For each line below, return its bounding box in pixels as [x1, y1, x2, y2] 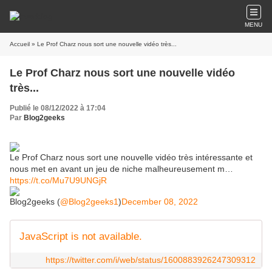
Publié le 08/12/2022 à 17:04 [10, 104, 106, 112]
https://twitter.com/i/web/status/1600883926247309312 [46, 255, 256, 265]
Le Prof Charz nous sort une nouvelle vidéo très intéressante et [10, 152, 253, 162]
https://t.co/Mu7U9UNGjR [10, 175, 107, 185]
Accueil [10, 41, 30, 47]
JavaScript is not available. [19, 231, 142, 242]
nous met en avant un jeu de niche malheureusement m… [10, 164, 233, 174]
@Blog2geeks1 [60, 197, 118, 206]
